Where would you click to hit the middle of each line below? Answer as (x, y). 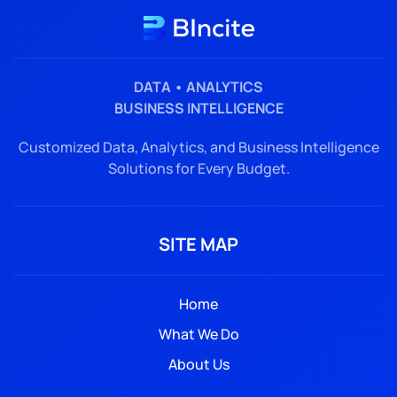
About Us (198, 364)
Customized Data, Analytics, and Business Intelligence (198, 147)
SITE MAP (198, 244)
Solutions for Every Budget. (198, 168)
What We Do (198, 334)
